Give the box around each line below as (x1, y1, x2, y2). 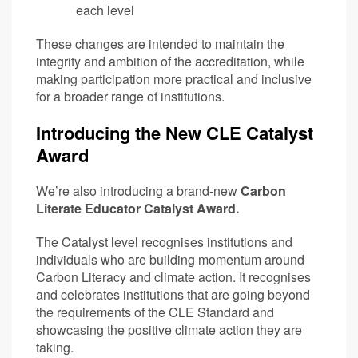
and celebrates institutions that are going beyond (36, 284, 310, 304)
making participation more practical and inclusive (36, 69, 312, 88)
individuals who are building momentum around (36, 249, 304, 268)
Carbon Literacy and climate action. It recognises (36, 267, 311, 286)
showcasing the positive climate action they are (36, 320, 302, 339)
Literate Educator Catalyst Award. (36, 198, 239, 217)
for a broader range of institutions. (36, 86, 225, 105)
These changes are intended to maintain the (36, 34, 284, 53)
